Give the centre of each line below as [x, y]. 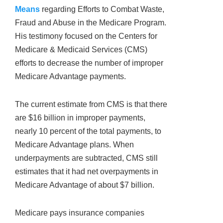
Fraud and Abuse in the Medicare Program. [91, 23]
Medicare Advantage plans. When [74, 144]
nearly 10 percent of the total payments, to [88, 131]
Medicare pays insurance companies [80, 213]
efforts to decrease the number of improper [89, 63]
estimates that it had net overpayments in [87, 171]
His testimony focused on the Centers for [86, 36]
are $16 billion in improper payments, [80, 117]
